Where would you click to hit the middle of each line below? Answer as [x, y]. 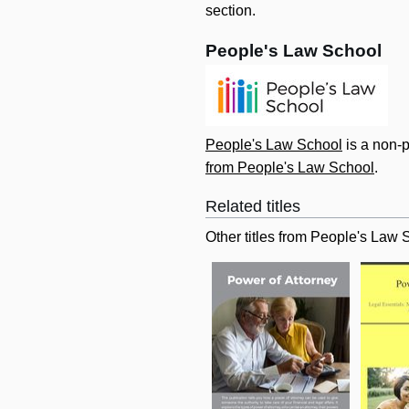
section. [231, 11]
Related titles [253, 207]
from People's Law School [290, 168]
